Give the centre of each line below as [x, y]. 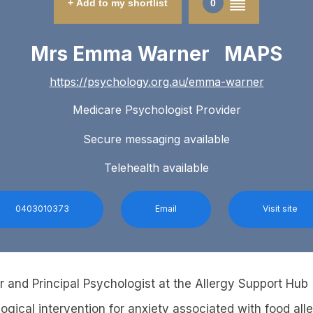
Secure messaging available [156, 139]
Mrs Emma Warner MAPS [156, 54]
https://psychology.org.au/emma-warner [156, 82]
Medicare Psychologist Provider [156, 110]
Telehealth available [156, 167]
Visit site [280, 209]
